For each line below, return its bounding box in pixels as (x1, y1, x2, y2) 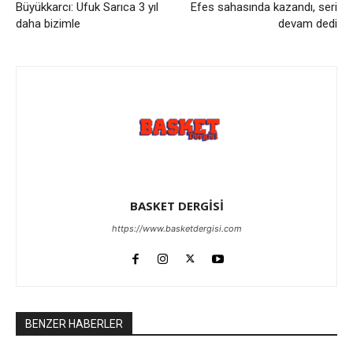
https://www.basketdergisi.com (111, 222, 242, 234)
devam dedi (277, 16, 337, 31)
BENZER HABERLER (25, 317, 123, 330)
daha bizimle (16, 16, 80, 31)
